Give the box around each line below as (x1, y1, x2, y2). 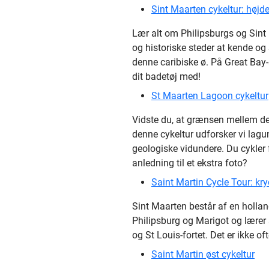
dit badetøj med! (132, 71, 201, 82)
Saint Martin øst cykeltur (151, 249, 255, 260)
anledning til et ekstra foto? (132, 157, 247, 169)
